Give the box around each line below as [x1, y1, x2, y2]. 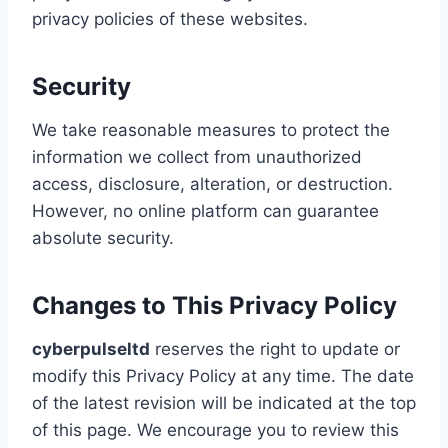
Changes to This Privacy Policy [32, 291, 397, 320]
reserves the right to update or [150, 339, 400, 359]
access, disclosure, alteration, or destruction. [32, 174, 393, 194]
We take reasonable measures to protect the [32, 120, 390, 140]
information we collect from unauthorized [32, 147, 362, 167]
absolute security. [32, 228, 174, 248]
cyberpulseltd [32, 339, 150, 359]
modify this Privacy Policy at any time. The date [32, 366, 414, 386]
